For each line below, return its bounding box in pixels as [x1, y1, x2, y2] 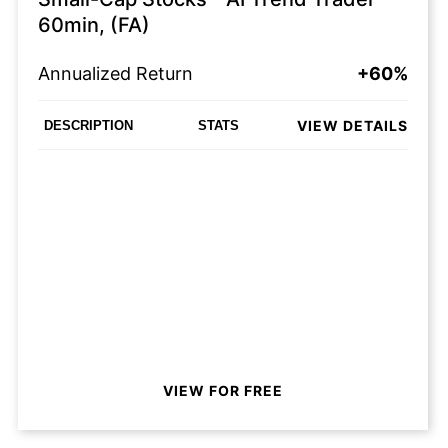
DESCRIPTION [44, 117, 133, 133]
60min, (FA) [38, 13, 150, 37]
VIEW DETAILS [297, 116, 408, 134]
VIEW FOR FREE [163, 381, 283, 399]
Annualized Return [38, 63, 193, 84]
